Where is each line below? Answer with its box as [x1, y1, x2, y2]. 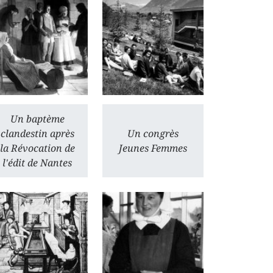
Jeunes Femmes [119, 141, 187, 155]
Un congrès [127, 127, 179, 140]
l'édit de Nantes [2, 156, 72, 169]
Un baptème [10, 112, 65, 126]
